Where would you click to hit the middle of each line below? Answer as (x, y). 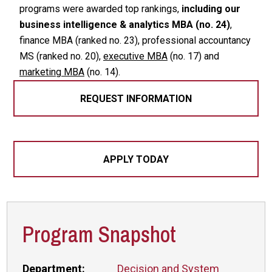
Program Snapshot (100, 234)
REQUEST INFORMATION (136, 98)
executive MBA (135, 56)
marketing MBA (52, 72)
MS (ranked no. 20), (61, 56)
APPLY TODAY (136, 159)
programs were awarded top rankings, (100, 9)
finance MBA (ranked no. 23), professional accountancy (135, 40)
